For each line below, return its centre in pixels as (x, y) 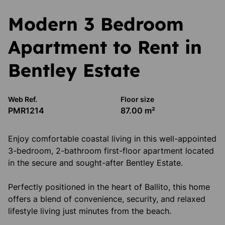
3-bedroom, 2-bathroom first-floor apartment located (111, 151)
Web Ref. (23, 99)
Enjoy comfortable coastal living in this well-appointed (112, 139)
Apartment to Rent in (105, 47)
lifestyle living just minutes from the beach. (90, 211)
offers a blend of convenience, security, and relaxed (107, 199)
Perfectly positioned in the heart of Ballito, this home (109, 187)
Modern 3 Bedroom (96, 24)
